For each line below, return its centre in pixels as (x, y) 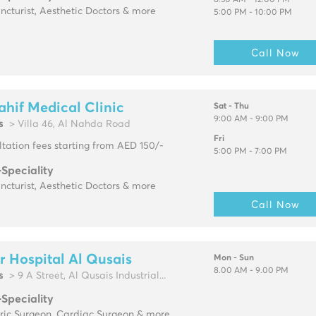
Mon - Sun (233, 259)
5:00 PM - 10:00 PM (253, 13)
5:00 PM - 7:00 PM (250, 152)
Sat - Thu (231, 107)
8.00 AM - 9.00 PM (251, 271)
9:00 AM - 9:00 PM (251, 120)
